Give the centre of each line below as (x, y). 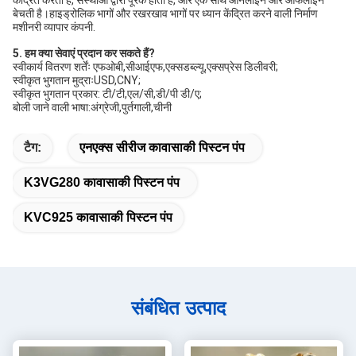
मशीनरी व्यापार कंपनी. (54, 27)
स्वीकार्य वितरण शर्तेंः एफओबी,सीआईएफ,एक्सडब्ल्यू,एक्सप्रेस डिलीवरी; (145, 67)
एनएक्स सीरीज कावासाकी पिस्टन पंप (162, 147)
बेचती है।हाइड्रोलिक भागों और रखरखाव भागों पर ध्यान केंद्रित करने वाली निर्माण (165, 14)
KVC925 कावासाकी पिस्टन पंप (98, 217)
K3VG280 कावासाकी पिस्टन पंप (102, 182)
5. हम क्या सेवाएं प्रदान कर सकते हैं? (84, 53)
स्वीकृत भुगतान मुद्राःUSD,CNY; (77, 80)
